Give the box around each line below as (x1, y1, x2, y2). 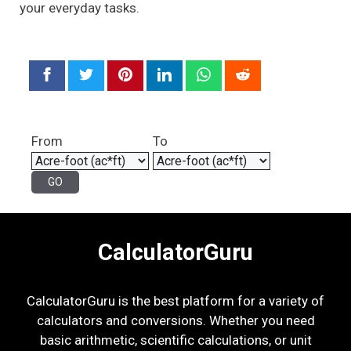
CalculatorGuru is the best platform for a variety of (27, 292, 324, 309)
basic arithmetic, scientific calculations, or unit (39, 331, 312, 348)
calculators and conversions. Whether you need (36, 312, 315, 328)
